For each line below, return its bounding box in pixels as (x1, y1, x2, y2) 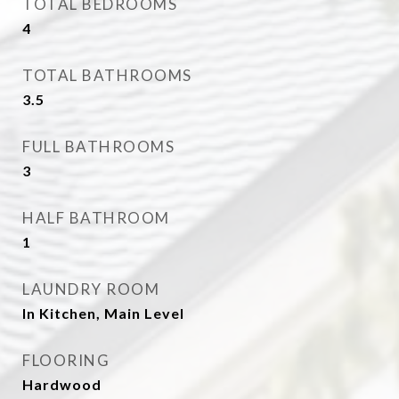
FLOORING (22, 351, 110, 370)
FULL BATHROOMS (22, 137, 175, 156)
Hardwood (22, 376, 102, 393)
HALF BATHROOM (22, 208, 170, 227)
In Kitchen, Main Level (22, 305, 184, 322)
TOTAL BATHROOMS (22, 66, 192, 85)
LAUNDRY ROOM (22, 280, 159, 298)
